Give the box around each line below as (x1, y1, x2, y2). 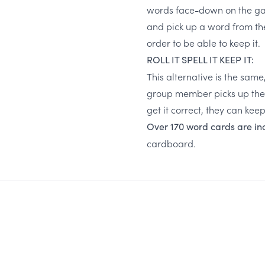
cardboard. (147, 137, 196, 150)
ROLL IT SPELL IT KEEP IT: (147, 53, 254, 66)
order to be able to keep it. (147, 36, 260, 49)
